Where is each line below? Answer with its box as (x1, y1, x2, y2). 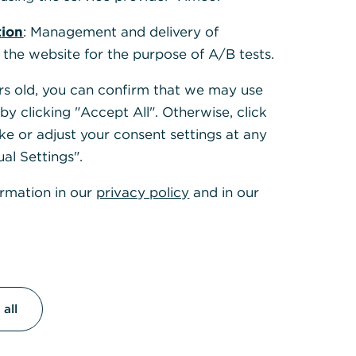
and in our (189, 184, 260, 201)
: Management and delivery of (23, 23, 219, 41)
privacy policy (96, 184, 190, 201)
